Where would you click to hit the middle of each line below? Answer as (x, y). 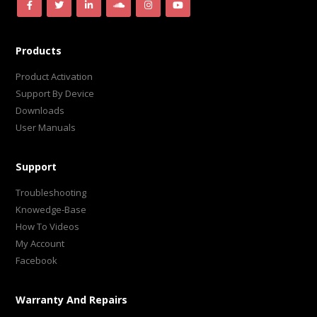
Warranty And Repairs (72, 300)
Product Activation (54, 77)
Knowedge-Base (51, 210)
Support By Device (55, 94)
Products (39, 51)
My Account (40, 244)
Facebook (37, 261)
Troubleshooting (51, 193)
